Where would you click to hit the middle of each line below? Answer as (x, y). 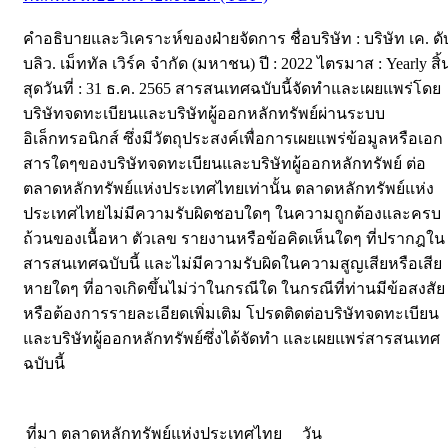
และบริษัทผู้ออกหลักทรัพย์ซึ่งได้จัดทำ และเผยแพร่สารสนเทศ (231, 339)
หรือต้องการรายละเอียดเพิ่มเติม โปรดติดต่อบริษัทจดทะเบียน (231, 314)
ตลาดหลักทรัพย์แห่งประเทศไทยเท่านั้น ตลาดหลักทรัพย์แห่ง (228, 189)
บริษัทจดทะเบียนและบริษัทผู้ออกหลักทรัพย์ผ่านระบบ (204, 114)
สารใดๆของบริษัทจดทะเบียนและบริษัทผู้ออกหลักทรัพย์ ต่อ (224, 164)
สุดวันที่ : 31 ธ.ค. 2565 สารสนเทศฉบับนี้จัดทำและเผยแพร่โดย (232, 89)
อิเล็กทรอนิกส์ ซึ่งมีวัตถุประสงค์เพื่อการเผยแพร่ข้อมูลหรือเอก (233, 139)
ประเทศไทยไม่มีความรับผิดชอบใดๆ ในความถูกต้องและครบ (232, 214)
